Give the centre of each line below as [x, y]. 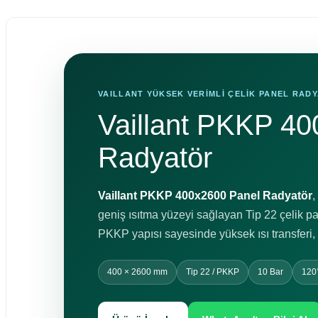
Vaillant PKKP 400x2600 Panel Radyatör [205, 196]
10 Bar [270, 272]
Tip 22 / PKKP [213, 272]
